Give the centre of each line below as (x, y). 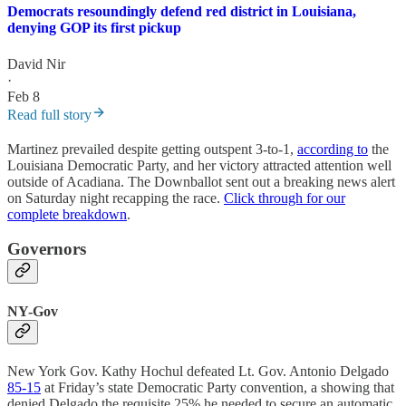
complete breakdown (67, 214)
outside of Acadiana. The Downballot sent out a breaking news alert (201, 181)
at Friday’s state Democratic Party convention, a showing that (217, 387)
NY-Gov (33, 311)
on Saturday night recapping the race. (116, 198)
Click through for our (285, 198)
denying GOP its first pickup (94, 28)
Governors (47, 249)
